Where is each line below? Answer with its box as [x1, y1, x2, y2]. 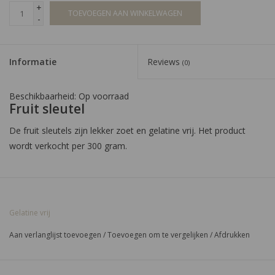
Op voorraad [79, 90, 129, 102]
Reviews [147, 55, 182, 68]
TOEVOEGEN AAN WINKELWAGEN [68, 7, 182, 18]
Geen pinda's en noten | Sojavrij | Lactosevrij [9, 198, 191, 210]
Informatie [9, 55, 56, 68]
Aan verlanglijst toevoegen [9, 229, 101, 240]
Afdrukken [214, 229, 250, 240]
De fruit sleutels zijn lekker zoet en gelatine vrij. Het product [9, 124, 246, 136]
